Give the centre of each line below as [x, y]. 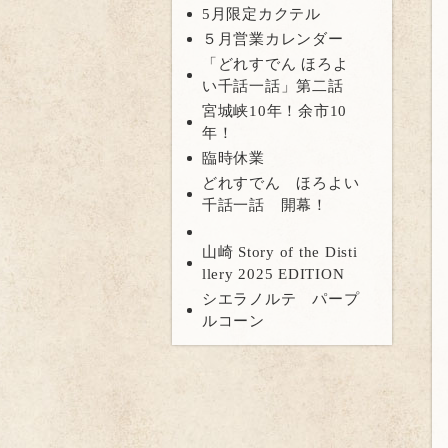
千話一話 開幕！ [264, 205]
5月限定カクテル [261, 14]
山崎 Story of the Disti [279, 252]
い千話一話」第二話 [272, 86]
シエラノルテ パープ [280, 299]
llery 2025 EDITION [273, 274]
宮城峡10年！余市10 [274, 111]
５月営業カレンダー [272, 39]
